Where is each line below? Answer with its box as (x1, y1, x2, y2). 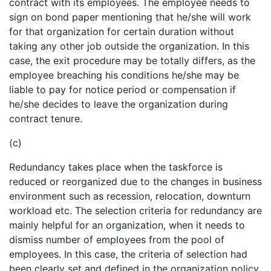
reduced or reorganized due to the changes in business (9, 175, 262, 188)
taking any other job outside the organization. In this (9, 40, 249, 53)
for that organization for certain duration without (9, 25, 234, 38)
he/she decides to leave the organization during (9, 98, 228, 111)
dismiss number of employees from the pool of (9, 233, 224, 246)
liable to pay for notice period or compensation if (9, 83, 236, 96)
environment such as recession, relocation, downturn (9, 190, 250, 203)
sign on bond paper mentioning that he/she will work (9, 11, 251, 24)
